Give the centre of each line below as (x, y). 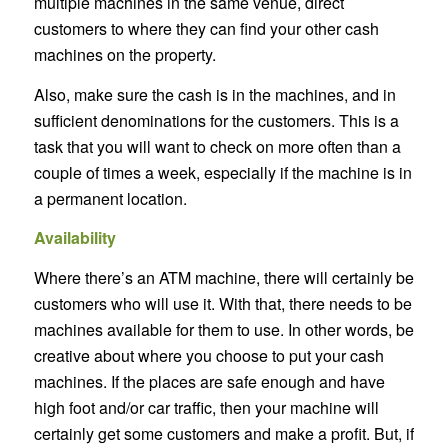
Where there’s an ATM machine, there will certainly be (223, 277)
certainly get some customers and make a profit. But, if (223, 433)
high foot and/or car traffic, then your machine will (206, 407)
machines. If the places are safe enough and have (209, 381)
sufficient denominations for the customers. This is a (216, 120)
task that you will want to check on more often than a (217, 146)
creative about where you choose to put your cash (208, 355)
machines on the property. (124, 55)
